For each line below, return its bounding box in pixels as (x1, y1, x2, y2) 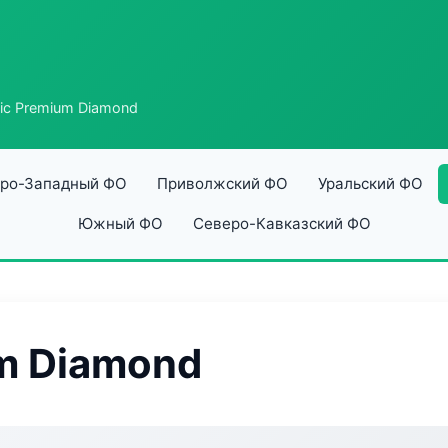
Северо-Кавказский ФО (192, 214, 371, 233)
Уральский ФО (317, 174, 423, 193)
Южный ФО (77, 214, 163, 233)
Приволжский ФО (156, 174, 288, 193)
